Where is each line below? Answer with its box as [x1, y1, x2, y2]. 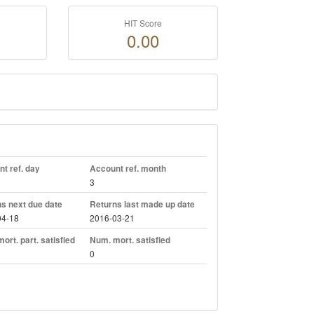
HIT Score [123, 17, 162, 29]
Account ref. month [89, 163, 166, 175]
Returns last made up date [89, 198, 195, 211]
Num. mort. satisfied [89, 234, 170, 247]
